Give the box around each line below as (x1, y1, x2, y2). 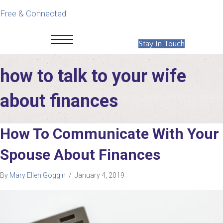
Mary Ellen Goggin (9, 171, 66, 179)
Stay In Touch (138, 39, 185, 48)
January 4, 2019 (75, 171, 124, 179)
